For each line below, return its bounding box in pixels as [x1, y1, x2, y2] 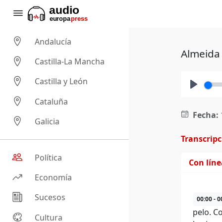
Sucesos [35, 192, 66, 203]
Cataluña [35, 96, 68, 107]
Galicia [35, 116, 60, 127]
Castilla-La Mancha [35, 56, 105, 67]
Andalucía [35, 36, 72, 48]
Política [35, 152, 62, 164]
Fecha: [192, 110, 219, 120]
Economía [35, 172, 72, 183]
